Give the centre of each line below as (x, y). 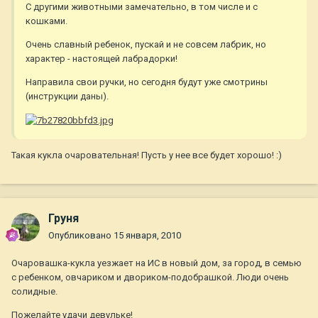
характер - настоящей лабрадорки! (102, 59)
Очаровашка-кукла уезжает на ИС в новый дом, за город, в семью (157, 263)
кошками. (46, 21)
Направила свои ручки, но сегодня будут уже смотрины (147, 82)
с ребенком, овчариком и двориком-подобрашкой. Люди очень (150, 278)
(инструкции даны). (67, 97)
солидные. (34, 292)
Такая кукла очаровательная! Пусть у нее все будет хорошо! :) (147, 155)
